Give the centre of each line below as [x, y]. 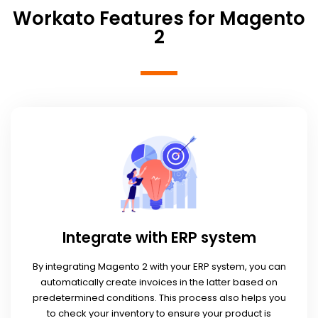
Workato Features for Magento [159, 18]
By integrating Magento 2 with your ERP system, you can [159, 267]
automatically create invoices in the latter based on [159, 283]
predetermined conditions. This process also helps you [159, 298]
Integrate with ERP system [159, 237]
